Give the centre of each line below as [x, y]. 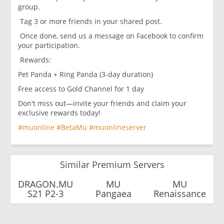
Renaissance [180, 193]
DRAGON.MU [45, 184]
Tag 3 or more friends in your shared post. [90, 21]
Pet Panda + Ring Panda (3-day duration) [85, 74]
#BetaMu [72, 127]
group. [29, 6]
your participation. [49, 45]
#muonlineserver [118, 127]
